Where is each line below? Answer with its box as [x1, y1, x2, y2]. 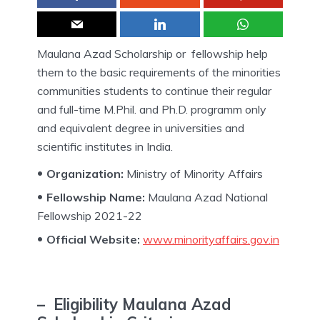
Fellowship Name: [46, 189, 145, 204]
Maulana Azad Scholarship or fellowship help [37, 46, 268, 61]
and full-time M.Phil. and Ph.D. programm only [37, 101, 266, 116]
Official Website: [46, 231, 140, 246]
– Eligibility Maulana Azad [37, 294, 231, 314]
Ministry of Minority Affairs [124, 166, 263, 181]
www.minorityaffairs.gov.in [143, 231, 279, 246]
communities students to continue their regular [37, 83, 271, 98]
